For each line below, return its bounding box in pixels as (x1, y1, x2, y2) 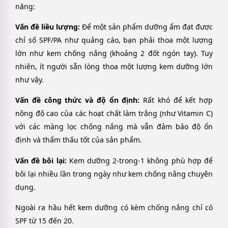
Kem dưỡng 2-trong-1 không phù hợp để (66, 155, 213, 165)
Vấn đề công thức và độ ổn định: (15, 95, 140, 105)
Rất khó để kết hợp (139, 95, 213, 105)
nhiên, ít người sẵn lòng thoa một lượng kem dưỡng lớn (15, 61, 213, 71)
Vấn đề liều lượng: (15, 21, 80, 32)
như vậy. (15, 74, 44, 84)
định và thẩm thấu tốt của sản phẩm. (15, 135, 142, 145)
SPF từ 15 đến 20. (15, 216, 74, 226)
